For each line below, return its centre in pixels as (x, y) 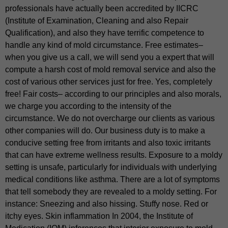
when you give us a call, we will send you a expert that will (110, 58)
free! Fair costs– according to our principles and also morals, (113, 94)
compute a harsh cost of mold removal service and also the (110, 70)
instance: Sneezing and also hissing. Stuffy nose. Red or (107, 204)
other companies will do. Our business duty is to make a (105, 131)
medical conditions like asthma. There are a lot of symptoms (112, 180)
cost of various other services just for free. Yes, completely (109, 82)
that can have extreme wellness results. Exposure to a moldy (114, 155)
